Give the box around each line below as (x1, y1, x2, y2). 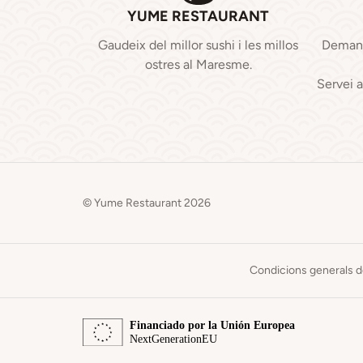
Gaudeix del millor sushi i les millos (98, 37, 298, 53)
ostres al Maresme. (144, 57, 252, 72)
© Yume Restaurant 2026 (83, 195, 211, 210)
